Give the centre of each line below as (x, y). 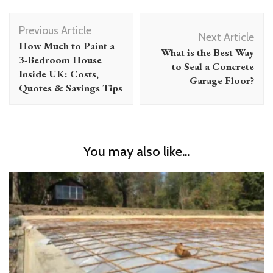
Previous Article (55, 30)
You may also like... (136, 151)
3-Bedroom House (60, 59)
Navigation (48, 38)
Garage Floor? (222, 80)
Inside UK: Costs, (59, 73)
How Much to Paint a (67, 45)
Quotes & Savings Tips (71, 87)
